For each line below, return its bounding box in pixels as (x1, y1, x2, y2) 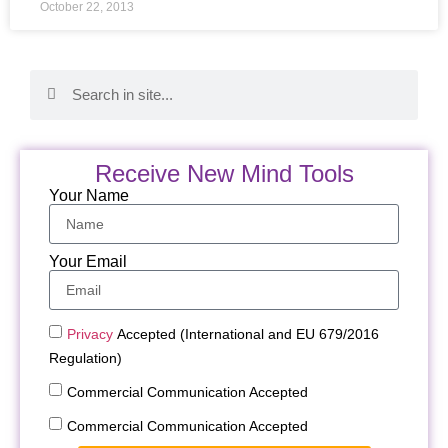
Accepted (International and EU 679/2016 (113, 326, 380, 343)
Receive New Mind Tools (94, 159, 354, 187)
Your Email (49, 253, 128, 271)
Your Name (49, 187, 130, 205)
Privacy (67, 326, 114, 343)
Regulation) (49, 350, 123, 367)
